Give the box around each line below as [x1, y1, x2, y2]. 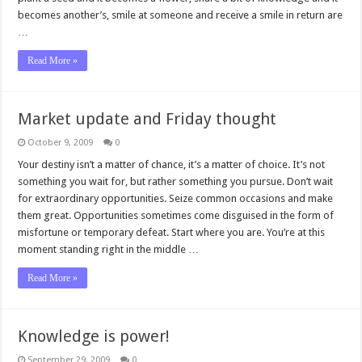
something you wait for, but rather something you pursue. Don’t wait [18, 175, 334, 187]
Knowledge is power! [18, 326, 170, 346]
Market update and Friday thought [18, 109, 277, 128]
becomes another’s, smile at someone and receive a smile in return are [18, 9, 343, 21]
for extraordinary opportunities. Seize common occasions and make [18, 192, 334, 204]
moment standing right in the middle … [18, 243, 200, 255]
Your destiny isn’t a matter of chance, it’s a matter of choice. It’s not [18, 158, 326, 170]
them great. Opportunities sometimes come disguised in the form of [18, 209, 335, 221]
